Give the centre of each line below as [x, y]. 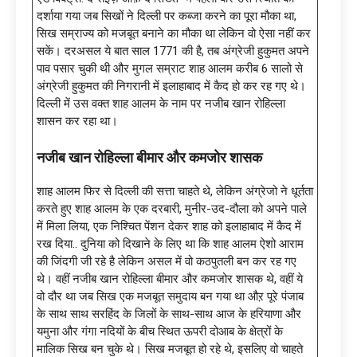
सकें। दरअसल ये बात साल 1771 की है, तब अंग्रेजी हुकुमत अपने [173, 51]
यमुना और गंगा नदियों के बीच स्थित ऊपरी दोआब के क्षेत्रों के [160, 331]
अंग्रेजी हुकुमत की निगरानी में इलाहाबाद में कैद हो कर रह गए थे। [171, 86]
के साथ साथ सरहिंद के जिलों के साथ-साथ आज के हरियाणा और [169, 314]
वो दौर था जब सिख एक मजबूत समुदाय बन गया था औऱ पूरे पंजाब [170, 296]
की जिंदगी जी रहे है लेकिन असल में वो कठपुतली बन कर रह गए [167, 261]
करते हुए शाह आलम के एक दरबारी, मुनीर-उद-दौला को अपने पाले [172, 208]
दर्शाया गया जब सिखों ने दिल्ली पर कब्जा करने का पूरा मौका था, [167, 16]
